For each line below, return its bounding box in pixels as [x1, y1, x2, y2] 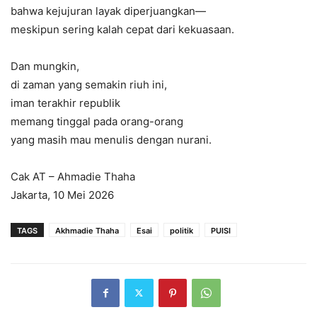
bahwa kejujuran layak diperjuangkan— [11, 4, 206, 18]
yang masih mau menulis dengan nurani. [11, 132, 212, 146]
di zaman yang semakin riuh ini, [11, 77, 167, 91]
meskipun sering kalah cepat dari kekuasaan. [11, 22, 234, 36]
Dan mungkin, [11, 59, 79, 73]
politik [170, 225, 193, 236]
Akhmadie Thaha [55, 225, 119, 236]
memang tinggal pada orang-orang [11, 114, 183, 128]
